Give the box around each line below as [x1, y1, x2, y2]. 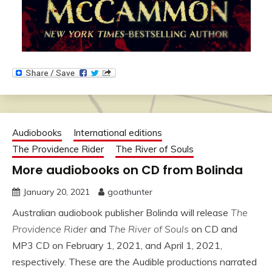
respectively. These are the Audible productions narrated [12, 255, 257, 268]
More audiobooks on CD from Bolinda [12, 161, 243, 178]
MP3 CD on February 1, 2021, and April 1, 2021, [12, 239, 222, 251]
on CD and [189, 222, 237, 235]
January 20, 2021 [23, 186, 90, 197]
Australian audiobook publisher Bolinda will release [12, 206, 231, 219]
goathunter [107, 186, 152, 197]
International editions [73, 126, 162, 138]
